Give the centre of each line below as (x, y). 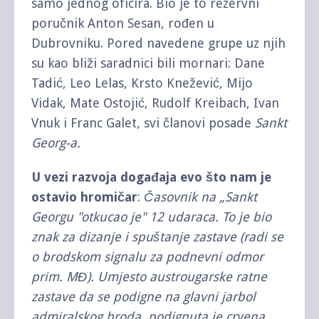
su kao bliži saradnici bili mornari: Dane (148, 63)
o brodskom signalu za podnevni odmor (147, 256)
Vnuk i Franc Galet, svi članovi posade (143, 122)
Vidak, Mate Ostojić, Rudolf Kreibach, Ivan (155, 103)
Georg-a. (56, 142)
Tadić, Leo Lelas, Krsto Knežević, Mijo (142, 83)
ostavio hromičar (84, 197)
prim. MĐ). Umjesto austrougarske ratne (149, 276)
